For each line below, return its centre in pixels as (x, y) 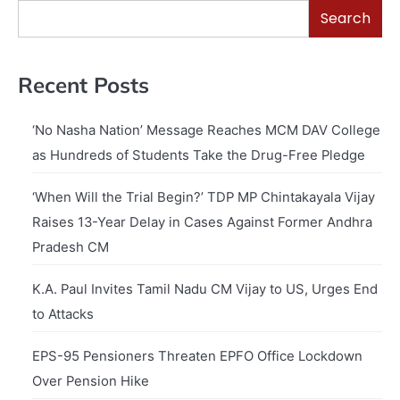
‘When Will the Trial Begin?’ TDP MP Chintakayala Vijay (204, 198)
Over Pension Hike (91, 382)
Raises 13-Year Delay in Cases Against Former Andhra (202, 223)
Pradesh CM (71, 248)
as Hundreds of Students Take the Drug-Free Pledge (199, 156)
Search (346, 18)
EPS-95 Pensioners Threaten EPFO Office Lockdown (197, 357)
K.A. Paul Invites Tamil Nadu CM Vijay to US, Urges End (205, 290)
